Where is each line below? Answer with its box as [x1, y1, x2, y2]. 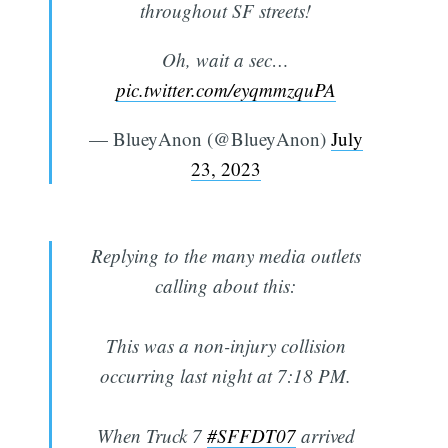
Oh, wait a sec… [162, 47, 289, 73]
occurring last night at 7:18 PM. [100, 363, 351, 389]
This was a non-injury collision [105, 333, 346, 359]
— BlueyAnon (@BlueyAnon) [88, 126, 331, 152]
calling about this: [155, 273, 296, 299]
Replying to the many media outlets [90, 243, 361, 269]
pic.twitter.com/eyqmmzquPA [115, 77, 336, 103]
